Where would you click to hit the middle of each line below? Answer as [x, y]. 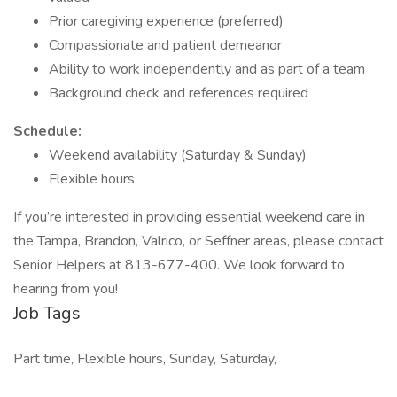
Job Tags [47, 313]
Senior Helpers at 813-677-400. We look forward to [179, 265]
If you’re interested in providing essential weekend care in [189, 217]
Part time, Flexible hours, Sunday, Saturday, [145, 359]
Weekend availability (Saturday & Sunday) [178, 155]
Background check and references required [179, 93]
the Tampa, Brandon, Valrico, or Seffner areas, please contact [198, 241]
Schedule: [47, 131]
